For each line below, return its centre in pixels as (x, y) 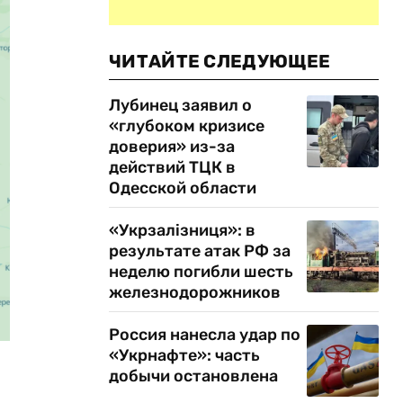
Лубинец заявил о (180, 105)
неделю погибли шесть (201, 272)
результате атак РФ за (200, 251)
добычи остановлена (193, 376)
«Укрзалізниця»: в (182, 230)
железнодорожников (195, 292)
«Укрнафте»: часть (184, 355)
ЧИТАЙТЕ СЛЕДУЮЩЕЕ (220, 61)
